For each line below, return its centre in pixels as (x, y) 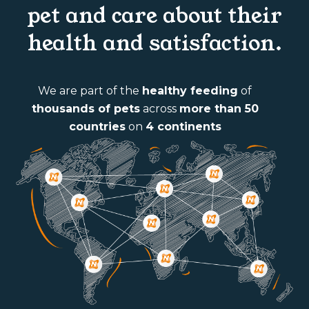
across (159, 109)
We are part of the (90, 91)
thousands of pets (86, 109)
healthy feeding (190, 91)
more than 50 (219, 109)
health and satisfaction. (154, 44)
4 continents (183, 127)
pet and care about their (154, 16)
